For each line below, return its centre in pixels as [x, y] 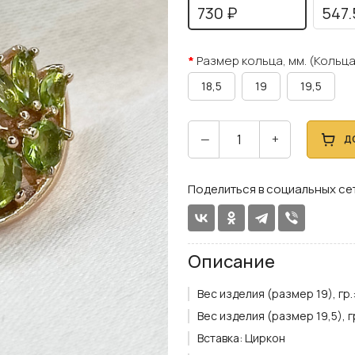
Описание [231, 261]
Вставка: [219, 338]
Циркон [265, 338]
